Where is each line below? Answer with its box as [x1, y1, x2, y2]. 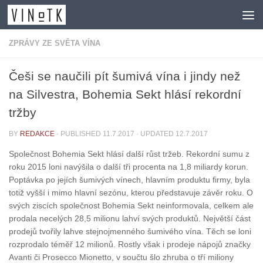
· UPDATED [134, 130, 176, 138]
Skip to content [16, 11, 78, 21]
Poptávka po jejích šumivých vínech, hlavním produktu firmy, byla [9, 175, 250, 185]
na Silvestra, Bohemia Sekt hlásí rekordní [9, 87, 241, 101]
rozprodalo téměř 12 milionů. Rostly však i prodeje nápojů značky [9, 240, 251, 249]
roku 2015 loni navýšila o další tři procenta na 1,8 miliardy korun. [9, 162, 248, 172]
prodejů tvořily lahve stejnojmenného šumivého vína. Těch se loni [9, 227, 251, 237]
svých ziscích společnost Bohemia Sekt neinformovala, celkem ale [9, 201, 254, 211]
